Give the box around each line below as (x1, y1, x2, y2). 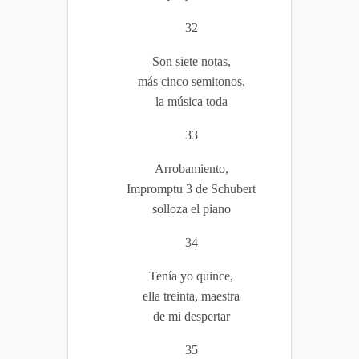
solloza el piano (151, 201, 231, 216)
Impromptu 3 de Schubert (127, 181, 256, 196)
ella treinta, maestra (143, 288, 240, 303)
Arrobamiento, (154, 161, 228, 175)
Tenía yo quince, (149, 268, 233, 283)
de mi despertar (152, 309, 230, 323)
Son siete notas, (151, 54, 231, 68)
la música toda (155, 94, 228, 108)
